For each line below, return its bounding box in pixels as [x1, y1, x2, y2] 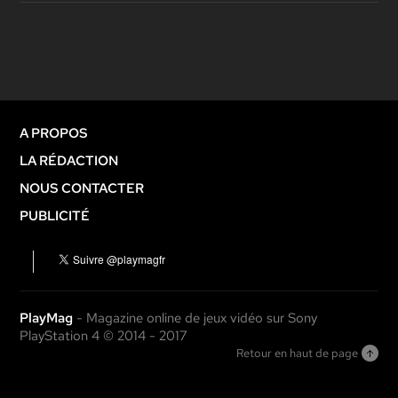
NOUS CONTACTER [20, 179, 145, 197]
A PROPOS [20, 124, 89, 142]
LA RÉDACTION [20, 152, 119, 170]
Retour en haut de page [235, 346, 358, 361]
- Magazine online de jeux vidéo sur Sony [73, 309, 318, 327]
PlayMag [20, 309, 74, 327]
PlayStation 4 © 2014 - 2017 [20, 327, 187, 345]
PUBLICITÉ [20, 207, 91, 225]
